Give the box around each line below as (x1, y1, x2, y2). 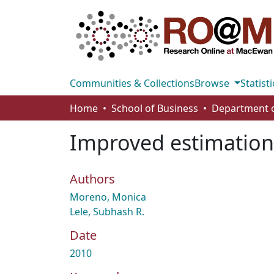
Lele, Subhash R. (70, 205, 144, 218)
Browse (194, 76, 232, 90)
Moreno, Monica (70, 190, 146, 204)
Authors (70, 171, 115, 187)
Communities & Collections (70, 76, 194, 90)
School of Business (111, 102, 198, 115)
